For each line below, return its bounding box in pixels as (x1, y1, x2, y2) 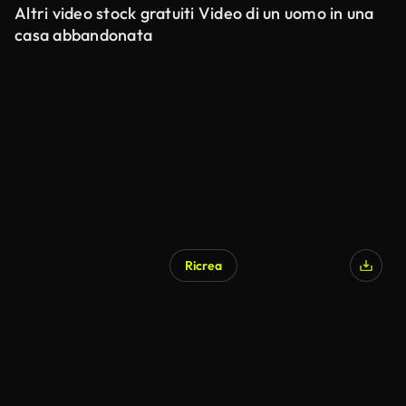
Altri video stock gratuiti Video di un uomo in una (14, 3, 374, 24)
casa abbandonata (14, 24, 152, 45)
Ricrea (184, 257, 222, 274)
